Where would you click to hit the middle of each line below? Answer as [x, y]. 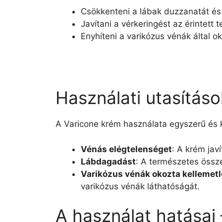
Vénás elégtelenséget [126, 149]
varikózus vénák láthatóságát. [140, 186]
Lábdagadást [108, 161]
